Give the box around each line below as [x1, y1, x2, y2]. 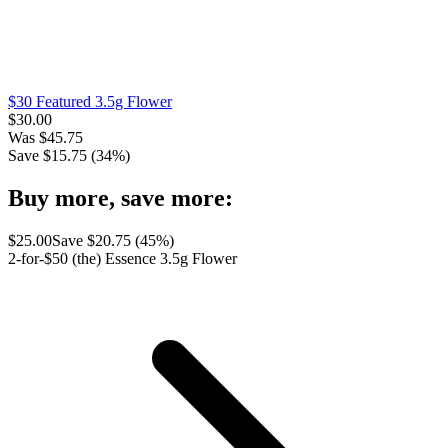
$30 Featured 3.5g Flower [8, 92, 172, 110]
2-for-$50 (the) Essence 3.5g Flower [8, 249, 237, 267]
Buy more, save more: [8, 184, 233, 211]
